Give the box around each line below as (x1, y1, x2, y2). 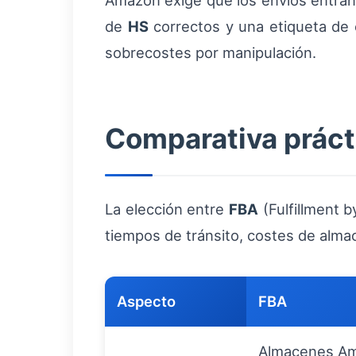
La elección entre (105, 200, 230, 218)
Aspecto (117, 292, 176, 310)
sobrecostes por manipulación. (105, 44, 316, 61)
